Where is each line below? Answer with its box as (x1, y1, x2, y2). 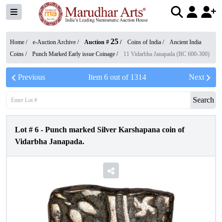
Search (193, 96, 214, 104)
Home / (10, 39, 29, 46)
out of (108, 73, 130, 81)
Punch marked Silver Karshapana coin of (45, 125, 184, 134)
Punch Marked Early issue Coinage (32, 51, 115, 57)
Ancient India (169, 39, 201, 46)
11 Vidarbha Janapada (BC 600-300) (123, 51, 210, 57)
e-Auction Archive (33, 39, 76, 46)
